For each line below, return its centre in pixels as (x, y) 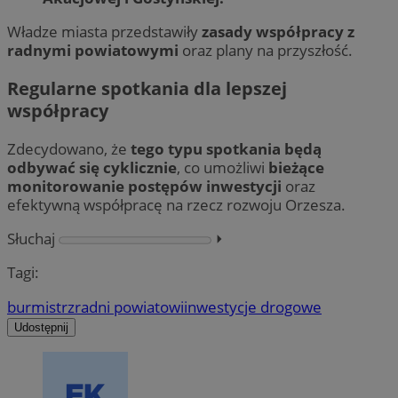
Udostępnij (41, 327)
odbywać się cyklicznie (92, 168)
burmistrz (41, 306)
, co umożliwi (223, 168)
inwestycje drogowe (253, 306)
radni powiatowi (129, 306)
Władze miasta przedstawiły (104, 31)
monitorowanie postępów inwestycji (144, 187)
